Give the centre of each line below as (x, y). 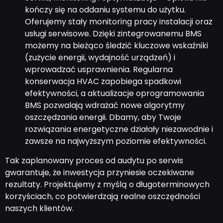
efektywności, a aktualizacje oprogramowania (114, 94)
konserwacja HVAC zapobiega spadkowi (103, 82)
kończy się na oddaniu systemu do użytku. (105, 10)
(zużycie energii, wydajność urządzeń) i (100, 58)
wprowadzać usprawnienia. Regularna (99, 70)
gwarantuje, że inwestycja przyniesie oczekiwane (100, 172)
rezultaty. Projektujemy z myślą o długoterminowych (107, 184)
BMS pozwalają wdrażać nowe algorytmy (105, 106)
